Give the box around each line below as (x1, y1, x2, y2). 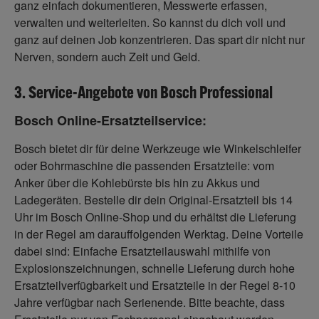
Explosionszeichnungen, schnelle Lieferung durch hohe (14, 260, 295, 277)
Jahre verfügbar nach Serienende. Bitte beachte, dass (14, 294, 285, 311)
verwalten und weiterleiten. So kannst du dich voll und (14, 14, 286, 31)
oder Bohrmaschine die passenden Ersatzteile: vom (14, 157, 274, 174)
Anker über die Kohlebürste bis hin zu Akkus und (14, 174, 260, 192)
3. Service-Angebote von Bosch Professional (14, 81, 273, 103)
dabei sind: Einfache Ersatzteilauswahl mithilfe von (14, 243, 271, 260)
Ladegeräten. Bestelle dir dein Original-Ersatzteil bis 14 (14, 192, 293, 209)
